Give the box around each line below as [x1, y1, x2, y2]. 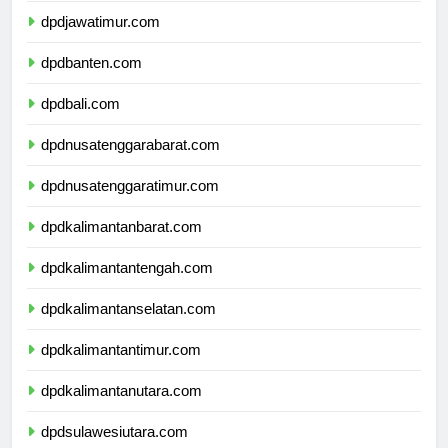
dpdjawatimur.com [41, 13, 160, 31]
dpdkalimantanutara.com [41, 382, 202, 400]
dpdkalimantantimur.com [41, 341, 201, 359]
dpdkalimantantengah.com [41, 259, 213, 277]
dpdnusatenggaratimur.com [41, 177, 219, 195]
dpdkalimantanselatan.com [41, 300, 216, 318]
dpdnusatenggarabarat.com [41, 136, 220, 154]
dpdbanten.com [41, 54, 142, 72]
